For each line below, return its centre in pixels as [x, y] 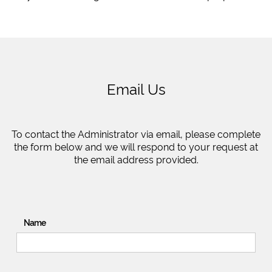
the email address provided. [136, 159]
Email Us [136, 88]
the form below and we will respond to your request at [136, 146]
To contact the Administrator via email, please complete [136, 134]
